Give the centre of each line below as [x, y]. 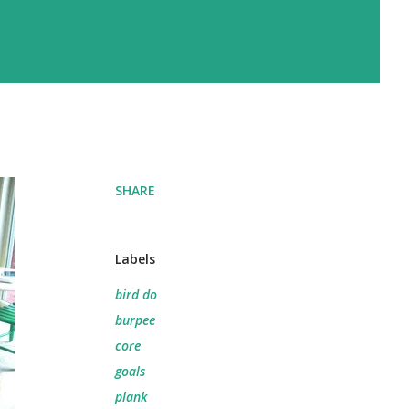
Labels [135, 259]
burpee [135, 320]
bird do [136, 294]
